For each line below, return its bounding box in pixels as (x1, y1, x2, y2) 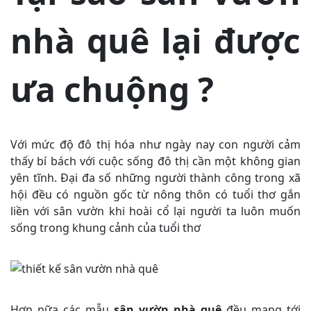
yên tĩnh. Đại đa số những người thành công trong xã (10, 169, 301, 185)
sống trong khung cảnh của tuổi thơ (10, 219, 201, 235)
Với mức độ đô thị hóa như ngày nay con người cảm (10, 136, 301, 152)
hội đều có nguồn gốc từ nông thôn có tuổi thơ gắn (10, 186, 301, 202)
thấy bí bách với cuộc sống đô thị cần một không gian (10, 153, 301, 169)
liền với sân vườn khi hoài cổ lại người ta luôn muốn (10, 203, 301, 219)
